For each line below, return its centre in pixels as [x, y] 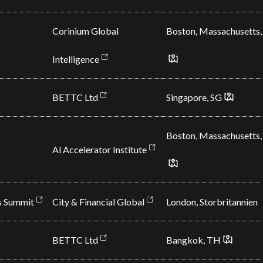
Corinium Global [85, 31]
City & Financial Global [98, 202]
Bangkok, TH [193, 240]
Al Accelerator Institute [99, 149]
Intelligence [75, 59]
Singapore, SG [194, 97]
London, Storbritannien [212, 202]
